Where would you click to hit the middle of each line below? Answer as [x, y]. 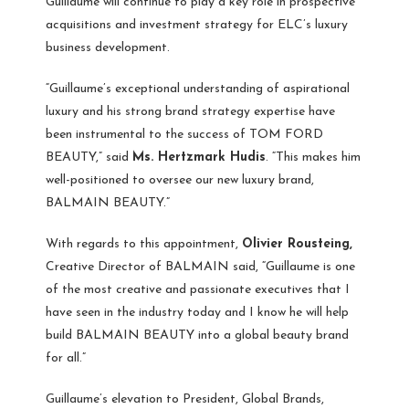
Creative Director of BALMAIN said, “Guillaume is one [200, 267]
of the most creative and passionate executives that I [198, 290]
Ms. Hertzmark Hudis [199, 158]
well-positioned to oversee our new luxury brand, [180, 181]
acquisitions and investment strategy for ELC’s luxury [197, 26]
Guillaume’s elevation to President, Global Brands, [185, 400]
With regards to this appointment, [144, 245]
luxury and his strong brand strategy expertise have [190, 112]
